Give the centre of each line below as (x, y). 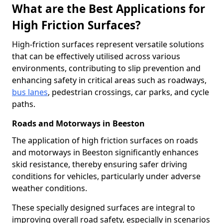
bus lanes (30, 92)
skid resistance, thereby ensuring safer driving (100, 164)
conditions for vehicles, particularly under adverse (106, 176)
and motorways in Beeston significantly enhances (105, 152)
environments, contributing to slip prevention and (106, 68)
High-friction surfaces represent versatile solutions (108, 44)
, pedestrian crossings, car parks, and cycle (128, 92)
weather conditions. (50, 188)
